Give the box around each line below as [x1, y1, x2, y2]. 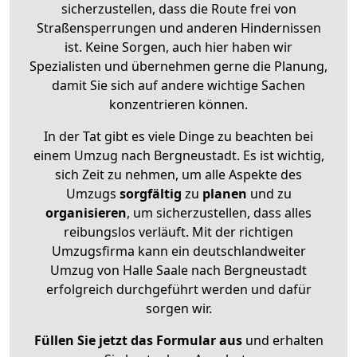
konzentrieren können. [109, 95, 248, 113]
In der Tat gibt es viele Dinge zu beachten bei [44, 127, 313, 145]
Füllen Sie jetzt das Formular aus [33, 331, 242, 349]
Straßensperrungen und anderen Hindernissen [36, 18, 321, 37]
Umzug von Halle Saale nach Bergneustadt [50, 261, 307, 279]
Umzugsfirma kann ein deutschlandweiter [51, 241, 306, 260]
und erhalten [241, 331, 324, 349]
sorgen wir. [145, 299, 212, 317]
